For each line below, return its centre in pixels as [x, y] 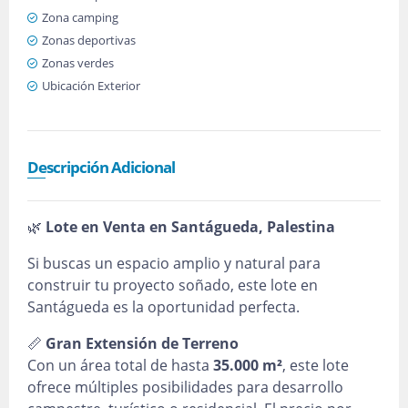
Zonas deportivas [89, 40]
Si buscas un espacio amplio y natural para [174, 263]
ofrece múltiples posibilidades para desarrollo [185, 387]
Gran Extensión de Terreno [142, 343]
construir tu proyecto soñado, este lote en [173, 285]
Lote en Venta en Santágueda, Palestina [190, 227]
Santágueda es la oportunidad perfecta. [163, 307]
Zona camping [80, 17]
